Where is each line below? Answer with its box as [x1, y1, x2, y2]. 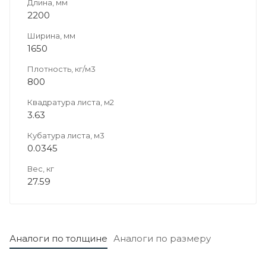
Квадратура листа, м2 [27, 97, 114, 107]
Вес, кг [27, 163, 54, 173]
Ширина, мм [27, 30, 75, 40]
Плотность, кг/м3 [27, 64, 96, 74]
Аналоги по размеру [113, 232, 211, 244]
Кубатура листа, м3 [27, 130, 104, 140]
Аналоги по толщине [9, 232, 107, 244]
